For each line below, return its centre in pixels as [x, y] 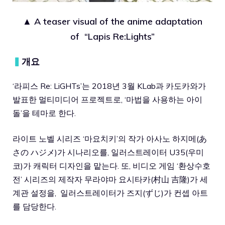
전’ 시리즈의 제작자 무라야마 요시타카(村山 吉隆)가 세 [110, 179]
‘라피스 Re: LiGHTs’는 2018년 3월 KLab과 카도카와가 [109, 86]
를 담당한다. [34, 206]
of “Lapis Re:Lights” [113, 36]
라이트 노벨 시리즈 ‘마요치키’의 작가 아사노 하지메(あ [110, 138]
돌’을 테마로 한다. [44, 113]
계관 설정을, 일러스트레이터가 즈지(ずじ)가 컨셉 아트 [110, 193]
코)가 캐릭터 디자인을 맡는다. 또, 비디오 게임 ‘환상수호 [111, 165]
